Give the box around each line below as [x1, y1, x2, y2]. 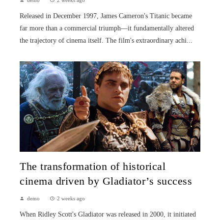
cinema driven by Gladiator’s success [20, 175, 192, 187]
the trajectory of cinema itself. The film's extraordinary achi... [20, 36, 192, 44]
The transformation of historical [20, 160, 165, 172]
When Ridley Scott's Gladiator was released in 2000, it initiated [20, 210, 196, 218]
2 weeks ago [57, 195, 85, 201]
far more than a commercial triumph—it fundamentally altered [20, 24, 194, 32]
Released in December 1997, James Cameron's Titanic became [20, 12, 192, 20]
